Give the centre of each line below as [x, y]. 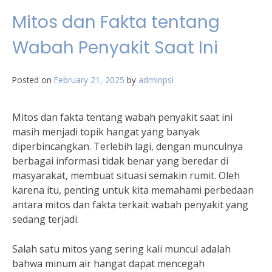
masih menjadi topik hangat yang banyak [106, 132]
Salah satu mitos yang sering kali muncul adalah [121, 249]
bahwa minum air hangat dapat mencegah [108, 263]
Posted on [33, 80]
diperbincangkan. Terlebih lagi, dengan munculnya [127, 146]
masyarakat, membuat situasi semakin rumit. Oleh [126, 175]
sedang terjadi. [46, 219]
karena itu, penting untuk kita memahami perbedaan [133, 190]
